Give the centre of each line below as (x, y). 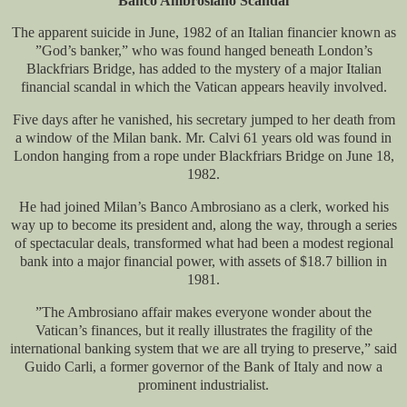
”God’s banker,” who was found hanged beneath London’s (203, 51)
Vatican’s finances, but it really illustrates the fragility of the (203, 330)
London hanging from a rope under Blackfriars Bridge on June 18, (203, 156)
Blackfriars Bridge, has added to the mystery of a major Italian (203, 69)
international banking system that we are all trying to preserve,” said (203, 348)
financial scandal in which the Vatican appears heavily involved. (203, 87)
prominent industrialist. (203, 384)
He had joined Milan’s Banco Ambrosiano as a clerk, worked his (203, 207)
